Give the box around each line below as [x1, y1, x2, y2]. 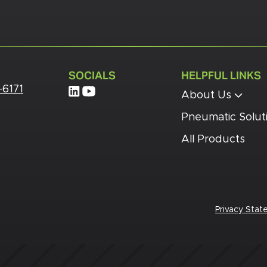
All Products [181, 133, 245, 145]
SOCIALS [69, 68, 116, 82]
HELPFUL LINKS [181, 68, 261, 82]
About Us [181, 89, 234, 101]
